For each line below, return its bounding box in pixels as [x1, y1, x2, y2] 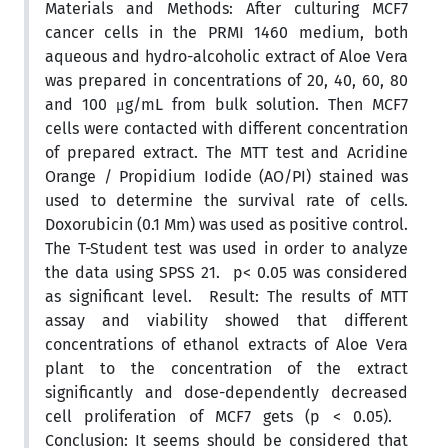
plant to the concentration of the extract [45, 358, 408, 378]
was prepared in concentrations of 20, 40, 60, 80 [45, 70, 408, 90]
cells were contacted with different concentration [45, 118, 408, 138]
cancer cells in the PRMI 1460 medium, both [45, 22, 408, 42]
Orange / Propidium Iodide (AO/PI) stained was [45, 166, 408, 186]
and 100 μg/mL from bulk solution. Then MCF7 [45, 94, 408, 114]
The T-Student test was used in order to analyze [45, 238, 408, 258]
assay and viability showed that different [45, 310, 408, 330]
